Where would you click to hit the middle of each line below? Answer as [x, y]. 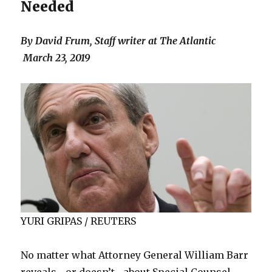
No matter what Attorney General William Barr [135, 255]
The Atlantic [192, 41]
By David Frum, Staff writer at [90, 41]
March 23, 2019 [56, 58]
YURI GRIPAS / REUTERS [79, 221]
